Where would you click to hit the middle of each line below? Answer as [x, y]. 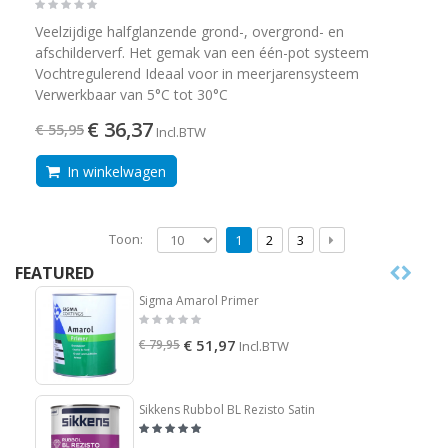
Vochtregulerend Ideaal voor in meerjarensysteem [197, 73]
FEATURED [54, 272]
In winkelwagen [114, 171]
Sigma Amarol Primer [199, 300]
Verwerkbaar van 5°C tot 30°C [131, 94]
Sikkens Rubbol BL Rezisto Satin [227, 409]
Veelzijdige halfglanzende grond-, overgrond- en [189, 31]
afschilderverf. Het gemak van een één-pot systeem [202, 52]
